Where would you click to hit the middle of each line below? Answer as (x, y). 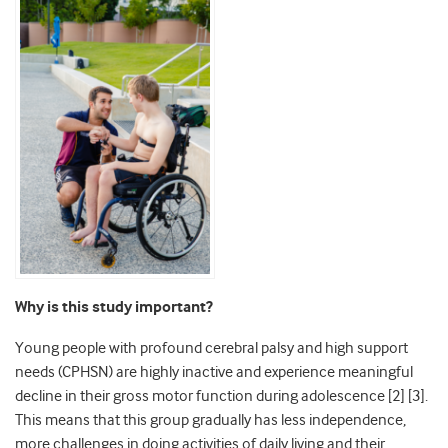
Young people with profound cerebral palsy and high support (211, 348)
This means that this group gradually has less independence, (210, 420)
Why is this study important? (114, 308)
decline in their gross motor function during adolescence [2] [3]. (221, 396)
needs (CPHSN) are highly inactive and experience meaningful (214, 372)
